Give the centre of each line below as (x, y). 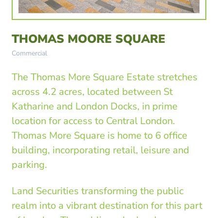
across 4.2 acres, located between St (92, 92)
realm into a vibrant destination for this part (107, 206)
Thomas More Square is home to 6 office (100, 136)
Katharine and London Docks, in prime (95, 106)
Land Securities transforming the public (98, 191)
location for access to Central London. (93, 121)
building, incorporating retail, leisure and (100, 150)
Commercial (29, 53)
